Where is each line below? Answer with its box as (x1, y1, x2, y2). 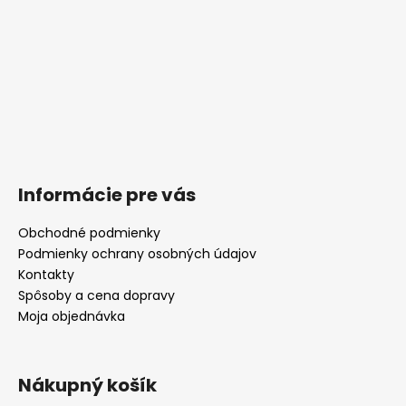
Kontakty (18, 265, 74, 284)
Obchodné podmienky (18, 223, 160, 242)
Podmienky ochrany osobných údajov (18, 244, 256, 263)
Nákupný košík (18, 372, 157, 398)
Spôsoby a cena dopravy (18, 285, 175, 304)
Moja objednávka (18, 306, 125, 325)
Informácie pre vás (18, 181, 196, 208)
